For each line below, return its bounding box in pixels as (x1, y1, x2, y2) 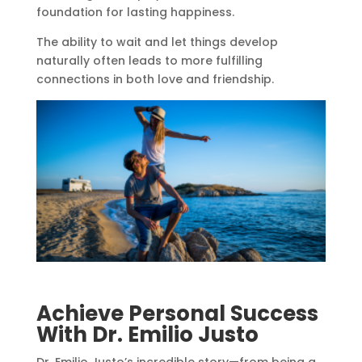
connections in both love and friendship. (36, 71, 274, 88)
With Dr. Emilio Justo (36, 319, 259, 349)
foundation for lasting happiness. (36, 4, 234, 21)
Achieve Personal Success (36, 298, 318, 328)
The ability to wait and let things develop (36, 34, 278, 51)
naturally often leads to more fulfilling (36, 53, 263, 69)
